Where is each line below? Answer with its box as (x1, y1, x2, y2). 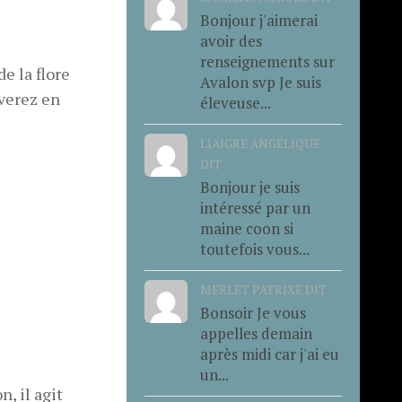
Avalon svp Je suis (199, 71, 321, 92)
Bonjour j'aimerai (199, 9, 318, 31)
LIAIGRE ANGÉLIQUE (199, 135, 320, 152)
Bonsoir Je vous (199, 301, 306, 323)
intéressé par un (199, 197, 310, 218)
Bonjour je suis (199, 176, 300, 197)
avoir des (199, 30, 262, 51)
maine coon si (199, 217, 293, 239)
